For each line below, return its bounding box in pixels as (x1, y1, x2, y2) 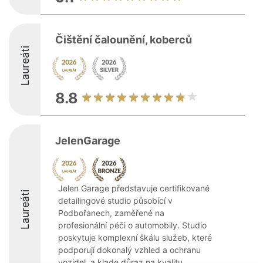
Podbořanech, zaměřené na (58, 208, 164, 218)
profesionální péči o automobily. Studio (58, 220, 207, 230)
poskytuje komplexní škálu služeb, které (58, 232, 212, 242)
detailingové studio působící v (58, 195, 173, 205)
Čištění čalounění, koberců (55, 33, 192, 46)
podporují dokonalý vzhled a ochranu (58, 245, 201, 255)
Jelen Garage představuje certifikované (58, 183, 210, 193)
